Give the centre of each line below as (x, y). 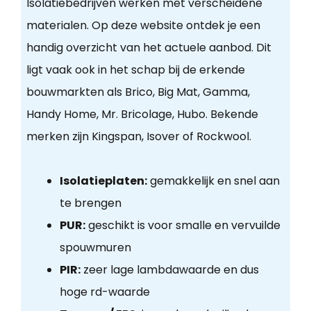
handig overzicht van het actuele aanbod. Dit (149, 48)
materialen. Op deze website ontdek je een (143, 26)
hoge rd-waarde (104, 292)
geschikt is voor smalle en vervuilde (183, 226)
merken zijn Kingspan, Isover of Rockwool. (138, 137)
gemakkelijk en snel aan (213, 181)
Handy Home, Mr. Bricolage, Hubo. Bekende (142, 115)
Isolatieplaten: (103, 181)
